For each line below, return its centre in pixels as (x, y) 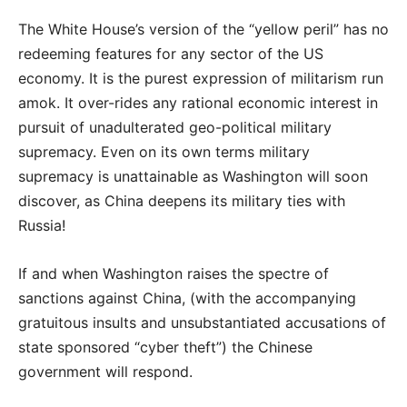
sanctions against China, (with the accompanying (187, 298)
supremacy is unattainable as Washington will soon (193, 176)
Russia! (42, 225)
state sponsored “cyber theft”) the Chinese (165, 347)
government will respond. (105, 372)
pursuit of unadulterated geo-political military (175, 127)
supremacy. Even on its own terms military (164, 152)
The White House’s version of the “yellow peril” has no (203, 29)
